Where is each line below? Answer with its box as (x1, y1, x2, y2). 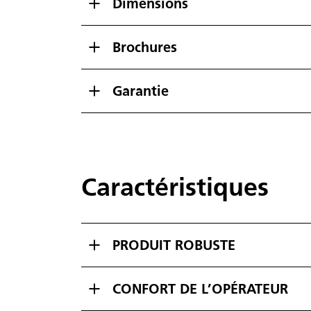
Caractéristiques (81, 171, 269, 202)
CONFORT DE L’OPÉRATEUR (112, 280, 288, 297)
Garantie (112, 82, 169, 99)
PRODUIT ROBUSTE (112, 236, 235, 253)
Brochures (112, 38, 177, 56)
